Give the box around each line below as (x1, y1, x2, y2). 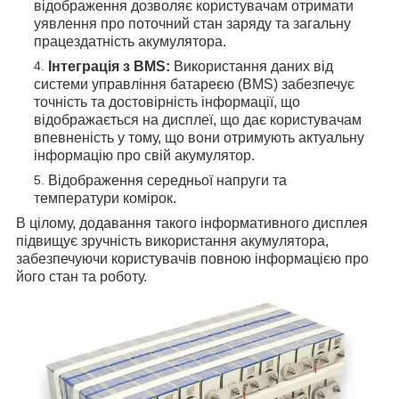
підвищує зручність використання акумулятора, (16, 233, 329, 249)
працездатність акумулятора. (34, 34, 226, 50)
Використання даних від (170, 59, 333, 75)
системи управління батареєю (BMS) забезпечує (34, 77, 354, 93)
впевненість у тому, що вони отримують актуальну (34, 130, 364, 146)
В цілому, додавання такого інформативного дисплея (16, 216, 368, 232)
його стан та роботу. (16, 269, 147, 285)
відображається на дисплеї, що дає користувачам (34, 112, 362, 128)
